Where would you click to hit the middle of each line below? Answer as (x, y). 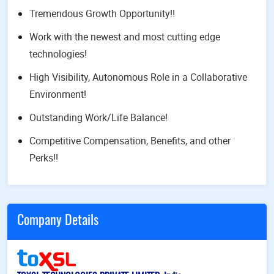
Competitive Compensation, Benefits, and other (130, 141)
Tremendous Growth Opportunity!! (102, 13)
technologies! (58, 54)
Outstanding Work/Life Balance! (98, 117)
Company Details (58, 221)
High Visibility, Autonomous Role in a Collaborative (138, 77)
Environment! (58, 94)
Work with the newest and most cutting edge (125, 37)
